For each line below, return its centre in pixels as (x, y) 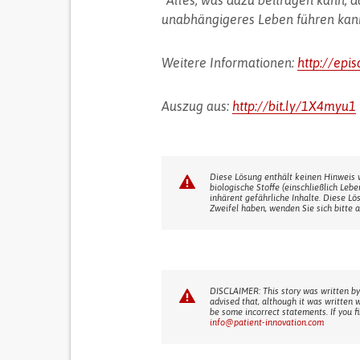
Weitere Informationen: (229, 63)
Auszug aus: (196, 106)
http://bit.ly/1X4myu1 (294, 106)
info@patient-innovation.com (266, 322)
